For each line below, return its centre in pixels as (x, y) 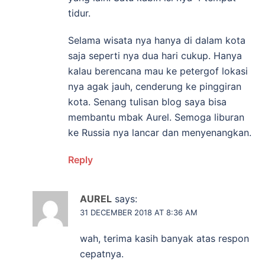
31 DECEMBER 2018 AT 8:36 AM (139, 213)
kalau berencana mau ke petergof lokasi (158, 71)
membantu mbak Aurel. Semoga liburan (156, 117)
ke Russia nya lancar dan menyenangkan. (160, 133)
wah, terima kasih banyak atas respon (164, 239)
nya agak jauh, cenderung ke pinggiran (155, 87)
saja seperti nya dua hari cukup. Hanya (155, 56)
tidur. (79, 13)
